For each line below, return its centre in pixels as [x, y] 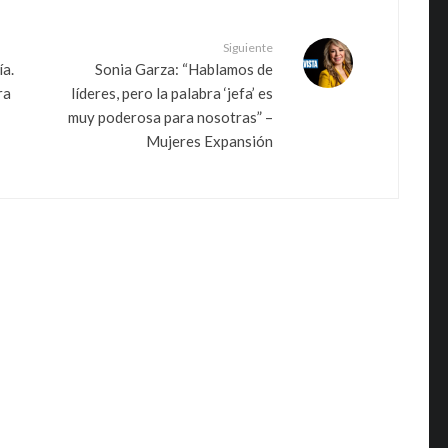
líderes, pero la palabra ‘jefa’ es [172, 92]
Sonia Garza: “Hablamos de [184, 68]
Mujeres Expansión [209, 140]
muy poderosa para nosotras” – [170, 116]
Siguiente [248, 47]
